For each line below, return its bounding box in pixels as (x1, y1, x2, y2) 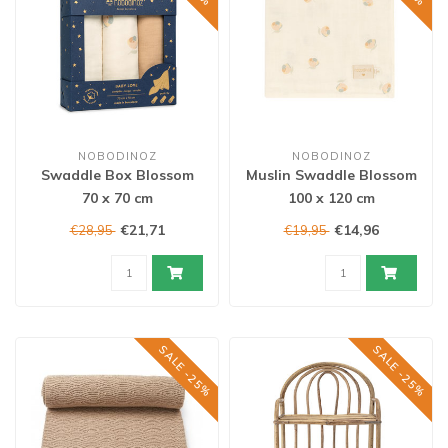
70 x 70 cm (81, 189, 153, 207)
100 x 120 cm (287, 189, 375, 207)
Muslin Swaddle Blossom (245, 166, 417, 184)
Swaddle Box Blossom (40, 166, 194, 184)
